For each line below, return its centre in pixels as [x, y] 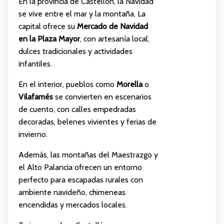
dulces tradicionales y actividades [75, 51]
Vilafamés [35, 96]
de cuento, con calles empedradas [77, 109]
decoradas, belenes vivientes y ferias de [87, 121]
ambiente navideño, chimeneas [72, 192]
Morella [129, 84]
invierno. [33, 134]
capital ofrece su [47, 26]
